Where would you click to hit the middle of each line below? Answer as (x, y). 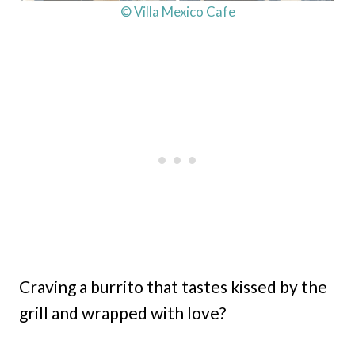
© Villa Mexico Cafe (177, 11)
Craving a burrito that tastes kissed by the (173, 286)
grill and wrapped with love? (122, 312)
